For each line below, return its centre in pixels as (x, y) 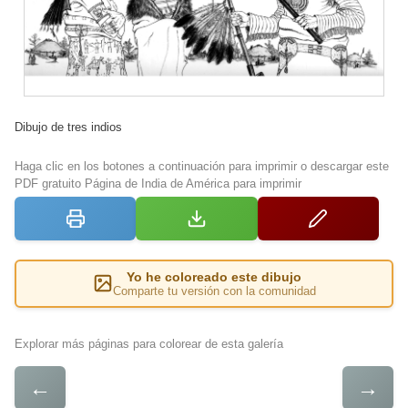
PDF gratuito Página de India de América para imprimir (158, 183)
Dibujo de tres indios (68, 127)
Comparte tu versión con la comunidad (214, 291)
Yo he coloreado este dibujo (214, 276)
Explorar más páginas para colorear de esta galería (149, 343)
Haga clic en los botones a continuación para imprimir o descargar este (202, 166)
